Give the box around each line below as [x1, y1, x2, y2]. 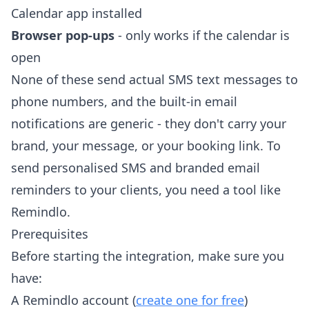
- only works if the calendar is [114, 27, 290, 44]
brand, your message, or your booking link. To [11, 137, 281, 154]
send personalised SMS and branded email [11, 159, 260, 177]
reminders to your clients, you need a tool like [11, 181, 281, 199]
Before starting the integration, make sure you [11, 248, 284, 265]
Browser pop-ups [11, 27, 114, 44]
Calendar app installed [11, 5, 142, 22]
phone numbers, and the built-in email [11, 93, 237, 110]
